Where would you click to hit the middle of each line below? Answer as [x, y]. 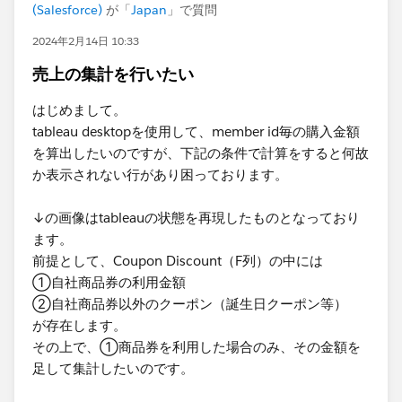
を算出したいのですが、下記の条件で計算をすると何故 [201, 153]
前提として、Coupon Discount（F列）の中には [178, 261]
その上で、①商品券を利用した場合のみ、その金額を [197, 347]
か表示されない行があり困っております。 [160, 175]
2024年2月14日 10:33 [86, 41]
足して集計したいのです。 [113, 368]
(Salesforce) [67, 10]
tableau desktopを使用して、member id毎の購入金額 [196, 131]
